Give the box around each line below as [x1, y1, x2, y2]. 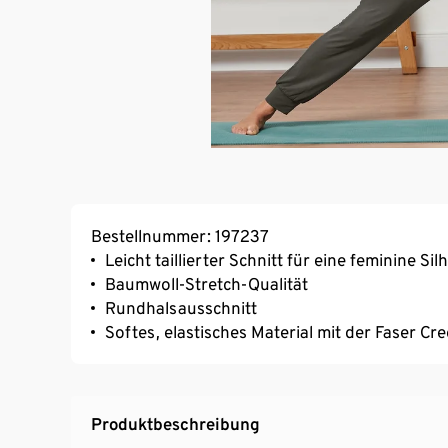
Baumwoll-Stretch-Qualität [105, 273, 308, 294]
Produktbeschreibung [91, 413, 260, 434]
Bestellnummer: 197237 [91, 225, 269, 246]
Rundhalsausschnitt [105, 297, 257, 318]
